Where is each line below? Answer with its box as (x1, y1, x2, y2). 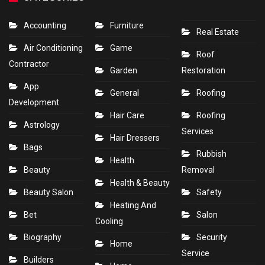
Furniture (110, 21, 144, 31)
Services (182, 127, 214, 137)
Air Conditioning (24, 43, 83, 53)
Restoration (182, 66, 225, 76)
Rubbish (196, 149, 227, 159)
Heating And (110, 201, 156, 211)
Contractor (9, 59, 49, 69)
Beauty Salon (24, 188, 73, 198)
